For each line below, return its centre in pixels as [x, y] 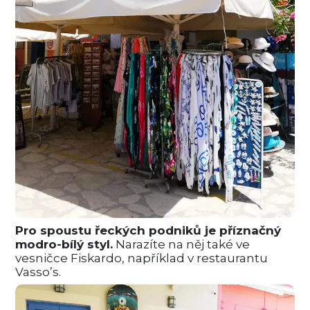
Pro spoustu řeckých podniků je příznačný [148, 231]
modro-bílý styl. [64, 245]
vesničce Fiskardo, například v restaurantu [142, 258]
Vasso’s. [38, 272]
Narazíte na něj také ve [182, 245]
